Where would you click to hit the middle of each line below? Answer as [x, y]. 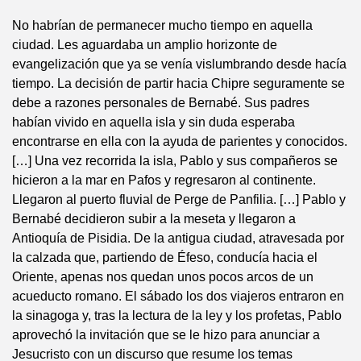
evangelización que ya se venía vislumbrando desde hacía [179, 64]
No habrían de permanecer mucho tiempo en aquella [162, 25]
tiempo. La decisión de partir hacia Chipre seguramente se [178, 83]
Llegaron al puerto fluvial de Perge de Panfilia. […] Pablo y [179, 199]
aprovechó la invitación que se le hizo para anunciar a [166, 335]
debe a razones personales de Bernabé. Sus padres [161, 103]
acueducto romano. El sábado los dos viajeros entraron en [178, 296]
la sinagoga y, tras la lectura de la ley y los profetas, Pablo [177, 315]
